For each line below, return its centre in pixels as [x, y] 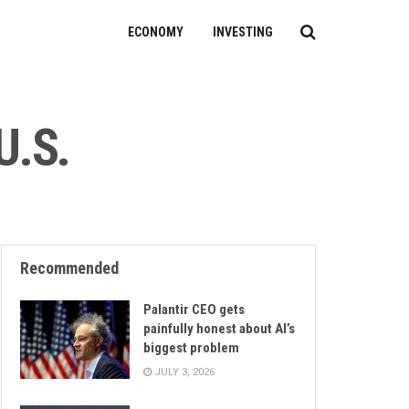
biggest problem [191, 348]
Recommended [69, 268]
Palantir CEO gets [194, 310]
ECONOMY [156, 32]
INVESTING [243, 32]
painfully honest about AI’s [219, 329]
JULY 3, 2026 [183, 372]
